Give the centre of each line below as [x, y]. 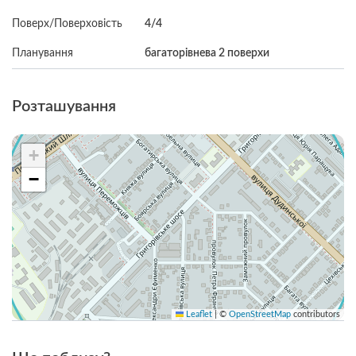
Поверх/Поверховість [67, 23]
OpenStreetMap [260, 314]
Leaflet [198, 314]
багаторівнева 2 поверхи [207, 53]
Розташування [64, 106]
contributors [315, 314]
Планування [43, 53]
